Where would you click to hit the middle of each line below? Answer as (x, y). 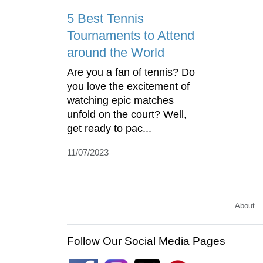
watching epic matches (120, 100)
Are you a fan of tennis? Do (131, 72)
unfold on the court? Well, (127, 114)
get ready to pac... (109, 128)
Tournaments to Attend (131, 35)
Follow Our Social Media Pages (146, 241)
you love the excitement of (128, 86)
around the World (116, 52)
